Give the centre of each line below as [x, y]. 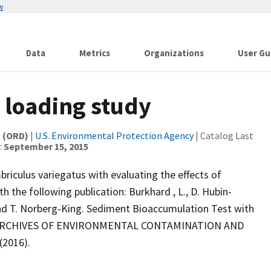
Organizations [174, 53]
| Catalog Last [224, 135]
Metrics [95, 53]
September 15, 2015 [46, 146]
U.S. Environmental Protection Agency [114, 135]
